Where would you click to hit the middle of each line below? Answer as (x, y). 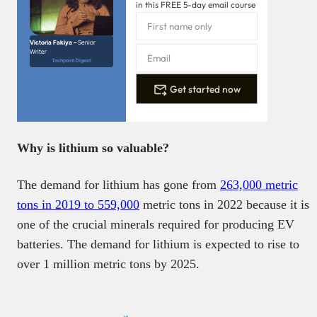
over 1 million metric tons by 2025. (110, 264)
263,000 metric (259, 185)
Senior (87, 42)
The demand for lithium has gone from (119, 185)
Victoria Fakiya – (54, 42)
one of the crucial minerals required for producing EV (156, 225)
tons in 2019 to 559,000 (78, 205)
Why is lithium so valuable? (93, 148)
